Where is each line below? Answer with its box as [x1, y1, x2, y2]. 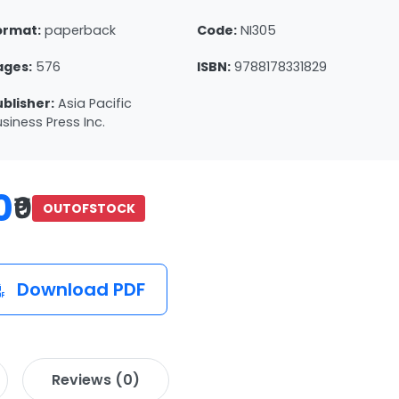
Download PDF [12, 276, 146, 302]
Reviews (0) [52, 369, 140, 390]
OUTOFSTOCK [42, 199, 135, 217]
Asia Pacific [58, 94, 133, 112]
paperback [45, 21, 117, 39]
